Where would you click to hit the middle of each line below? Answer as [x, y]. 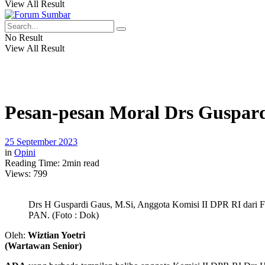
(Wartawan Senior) [43, 245]
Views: [18, 173]
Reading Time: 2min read [52, 163]
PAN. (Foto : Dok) [64, 215]
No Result [24, 38]
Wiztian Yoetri [56, 235]
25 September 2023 [41, 141]
